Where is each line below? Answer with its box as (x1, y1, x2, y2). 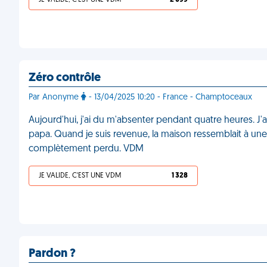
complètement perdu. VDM (29, 144, 144, 154)
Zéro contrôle (29, 72, 101, 84)
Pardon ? (29, 248, 76, 260)
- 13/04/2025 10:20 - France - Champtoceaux (86, 93, 252, 102)
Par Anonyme (29, 93, 81, 102)
